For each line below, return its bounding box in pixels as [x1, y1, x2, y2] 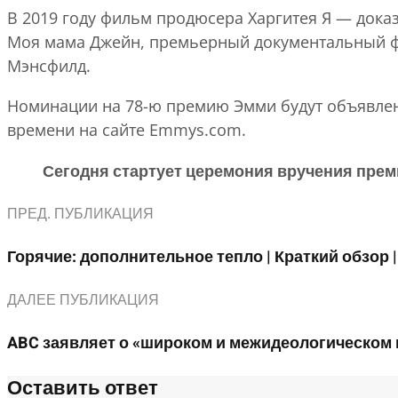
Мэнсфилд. [7, 54, 91, 76]
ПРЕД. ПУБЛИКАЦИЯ [7, 203, 154, 225]
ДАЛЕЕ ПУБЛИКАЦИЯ [7, 290, 159, 312]
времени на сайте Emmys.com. [7, 118, 246, 140]
